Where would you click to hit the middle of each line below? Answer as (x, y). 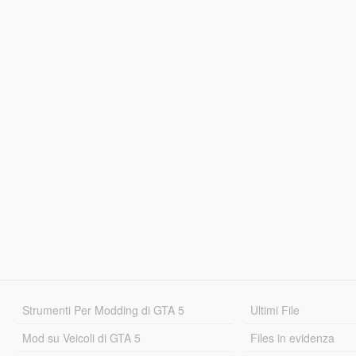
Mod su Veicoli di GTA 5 (81, 337)
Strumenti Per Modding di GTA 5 (103, 310)
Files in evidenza (293, 337)
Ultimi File (275, 310)
